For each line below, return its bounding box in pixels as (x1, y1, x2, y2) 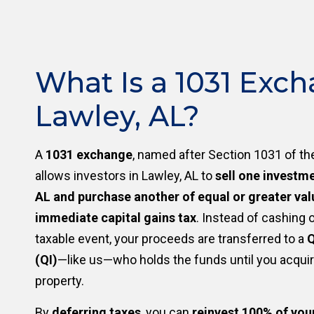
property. (35, 273, 84, 288)
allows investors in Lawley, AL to (35, 168, 215, 183)
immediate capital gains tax (35, 210, 196, 225)
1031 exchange (46, 147, 132, 162)
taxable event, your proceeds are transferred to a (35, 231, 307, 246)
